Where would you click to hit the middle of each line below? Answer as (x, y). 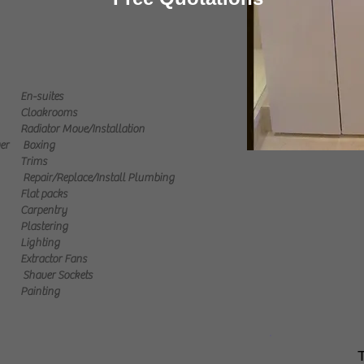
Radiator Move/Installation (82, 129)
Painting (40, 292)
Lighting (40, 243)
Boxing (38, 145)
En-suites (42, 97)
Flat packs (44, 194)
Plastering (44, 227)
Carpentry (43, 210)
